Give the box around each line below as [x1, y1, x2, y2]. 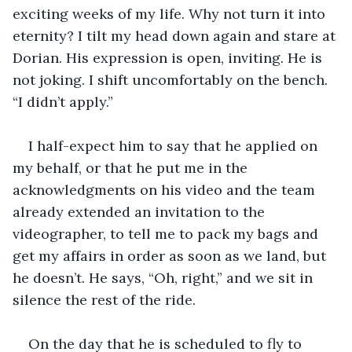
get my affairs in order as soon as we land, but [13, 246, 330, 265]
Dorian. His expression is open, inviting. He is [13, 48, 326, 67]
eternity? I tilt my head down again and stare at [13, 26, 339, 45]
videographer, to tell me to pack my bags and [13, 224, 322, 243]
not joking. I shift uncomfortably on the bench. [13, 70, 332, 89]
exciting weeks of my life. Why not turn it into [13, 4, 329, 23]
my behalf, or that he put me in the [13, 158, 251, 177]
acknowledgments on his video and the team [13, 180, 319, 199]
